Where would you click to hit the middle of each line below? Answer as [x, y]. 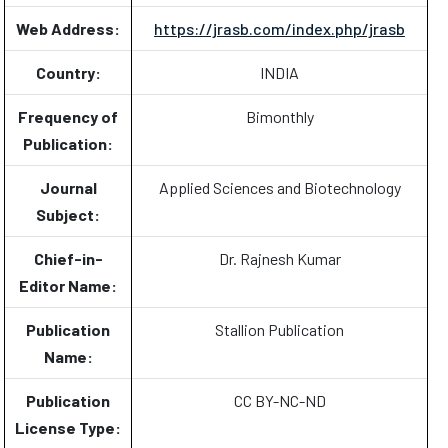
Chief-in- [68, 258]
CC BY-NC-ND [279, 400]
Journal [68, 187]
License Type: [68, 427]
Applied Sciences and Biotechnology [279, 187]
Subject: [68, 214]
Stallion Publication [279, 329]
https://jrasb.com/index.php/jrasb [279, 28]
